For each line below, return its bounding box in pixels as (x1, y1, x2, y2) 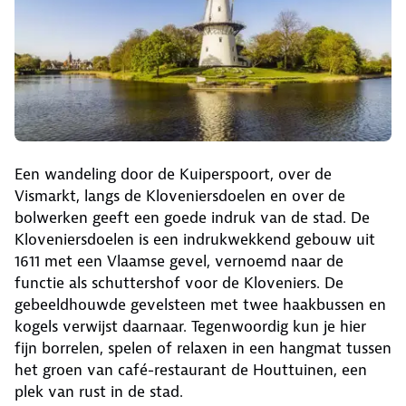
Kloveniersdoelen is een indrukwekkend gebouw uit (14, 228, 375, 249)
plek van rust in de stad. (14, 381, 183, 401)
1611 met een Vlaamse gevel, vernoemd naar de (14, 250, 343, 271)
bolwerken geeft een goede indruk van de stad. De (14, 207, 370, 227)
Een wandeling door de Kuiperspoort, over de (14, 163, 332, 184)
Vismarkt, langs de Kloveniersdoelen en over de (14, 185, 345, 206)
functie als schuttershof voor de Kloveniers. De (14, 272, 343, 293)
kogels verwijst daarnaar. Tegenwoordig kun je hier (14, 315, 366, 336)
